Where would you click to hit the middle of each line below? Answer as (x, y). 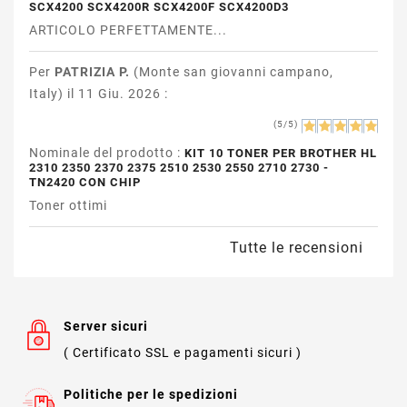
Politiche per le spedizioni (151, 394)
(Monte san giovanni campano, (231, 71)
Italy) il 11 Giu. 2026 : (98, 93)
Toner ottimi (68, 205)
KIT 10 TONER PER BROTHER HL (280, 153)
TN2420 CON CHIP (84, 182)
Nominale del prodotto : (106, 152)
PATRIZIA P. (92, 71)
